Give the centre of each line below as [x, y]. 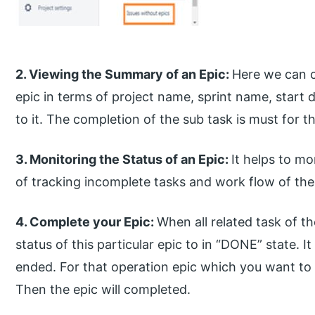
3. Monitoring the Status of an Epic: [124, 159]
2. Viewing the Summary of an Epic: [124, 75]
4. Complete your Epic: [86, 221]
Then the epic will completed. [103, 289]
